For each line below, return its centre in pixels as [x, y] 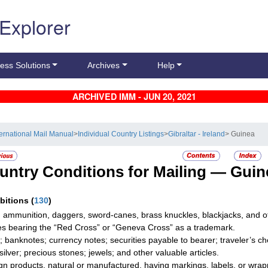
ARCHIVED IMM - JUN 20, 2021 [134, 97]
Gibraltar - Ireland [197, 134]
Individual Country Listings [121, 134]
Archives [104, 66]
